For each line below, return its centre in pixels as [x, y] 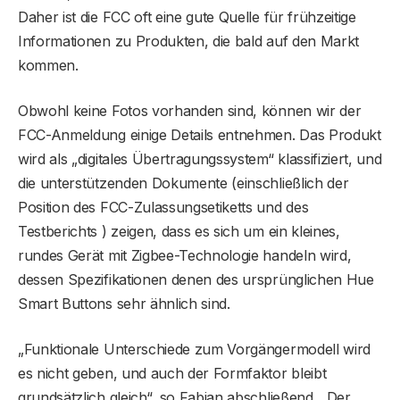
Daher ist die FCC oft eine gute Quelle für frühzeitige [187, 17]
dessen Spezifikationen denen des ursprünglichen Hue [196, 280]
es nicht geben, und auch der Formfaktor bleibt [172, 374]
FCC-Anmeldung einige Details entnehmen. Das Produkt [200, 135]
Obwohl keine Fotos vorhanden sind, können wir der [190, 111]
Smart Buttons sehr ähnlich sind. [124, 304]
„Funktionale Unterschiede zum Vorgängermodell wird [194, 350]
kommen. [48, 66]
